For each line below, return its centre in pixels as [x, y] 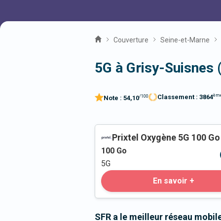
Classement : [178, 97]
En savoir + [174, 181]
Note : [113, 98]
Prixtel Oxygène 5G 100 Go [166, 138]
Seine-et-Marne [185, 40]
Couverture [131, 40]
